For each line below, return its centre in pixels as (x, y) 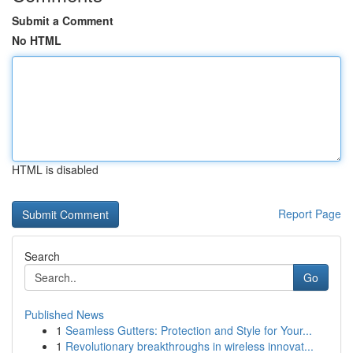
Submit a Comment (63, 20)
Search (42, 256)
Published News (64, 314)
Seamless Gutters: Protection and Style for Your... (189, 330)
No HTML (37, 40)
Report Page (310, 214)
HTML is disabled (55, 169)
